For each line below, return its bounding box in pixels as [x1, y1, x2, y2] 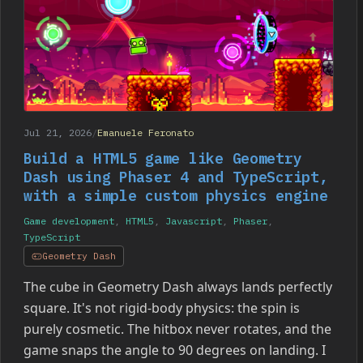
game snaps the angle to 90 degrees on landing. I [23, 341, 326, 360]
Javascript [165, 215, 222, 228]
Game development [23, 215, 114, 228]
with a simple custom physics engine [23, 186, 328, 206]
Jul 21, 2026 [23, 126, 92, 139]
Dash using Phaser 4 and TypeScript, [23, 168, 328, 187]
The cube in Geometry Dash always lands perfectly [23, 278, 332, 297]
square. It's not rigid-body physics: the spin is [23, 299, 300, 318]
